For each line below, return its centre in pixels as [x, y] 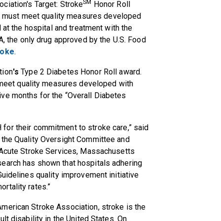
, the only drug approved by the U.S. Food [74, 40]
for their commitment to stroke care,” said [75, 128]
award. [130, 72]
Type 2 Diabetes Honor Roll [69, 72]
